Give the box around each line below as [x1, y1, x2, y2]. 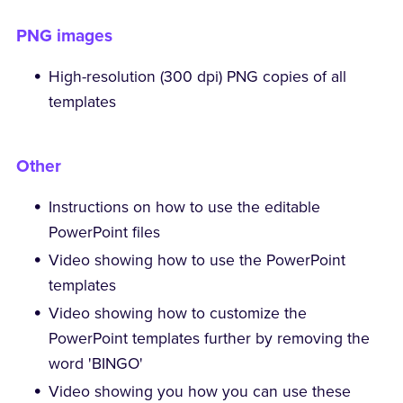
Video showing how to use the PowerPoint [49, 251, 346, 271]
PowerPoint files [49, 223, 161, 243]
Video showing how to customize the [49, 304, 308, 324]
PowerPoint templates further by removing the [49, 329, 371, 349]
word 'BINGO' [49, 354, 144, 374]
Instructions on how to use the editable [49, 198, 321, 218]
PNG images [15, 25, 112, 47]
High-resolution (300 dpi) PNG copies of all [49, 67, 347, 87]
